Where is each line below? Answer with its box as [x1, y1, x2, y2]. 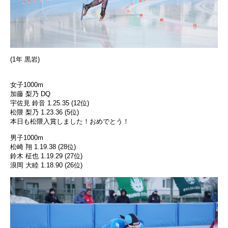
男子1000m [10, 134, 43, 142]
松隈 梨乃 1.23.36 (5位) [10, 108, 79, 117]
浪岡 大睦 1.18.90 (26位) [10, 161, 82, 169]
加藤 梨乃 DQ [10, 90, 50, 98]
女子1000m [10, 81, 43, 89]
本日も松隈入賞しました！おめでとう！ [10, 118, 129, 126]
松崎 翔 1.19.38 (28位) [10, 143, 76, 151]
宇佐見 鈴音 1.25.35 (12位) [10, 99, 89, 107]
